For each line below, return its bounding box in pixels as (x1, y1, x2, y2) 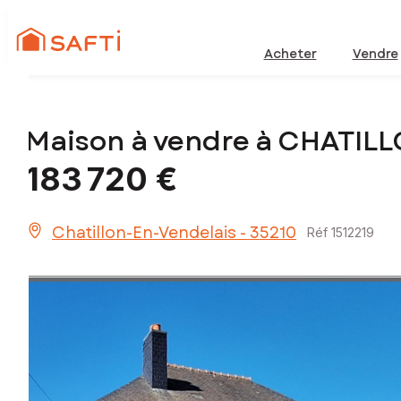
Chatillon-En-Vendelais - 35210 (52, 221, 296, 245)
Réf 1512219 (307, 225, 374, 241)
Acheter (263, 45, 317, 63)
